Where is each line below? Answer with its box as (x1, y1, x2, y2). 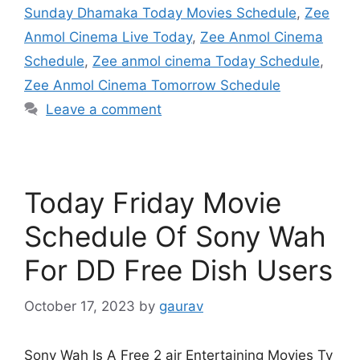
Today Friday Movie (24, 186, 281, 219)
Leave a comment (46, 101, 162, 117)
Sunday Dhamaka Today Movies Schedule (24, 5, 297, 21)
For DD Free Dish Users (24, 253, 333, 287)
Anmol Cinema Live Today (24, 29, 192, 45)
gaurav (159, 297, 203, 314)
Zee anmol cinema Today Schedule (92, 53, 320, 69)
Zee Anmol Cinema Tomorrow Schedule (24, 77, 280, 93)
